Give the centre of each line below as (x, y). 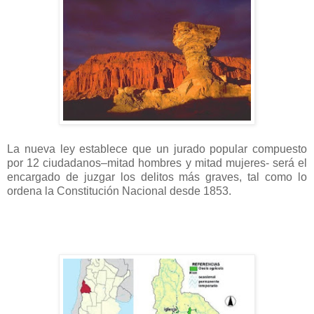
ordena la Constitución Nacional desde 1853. (119, 191)
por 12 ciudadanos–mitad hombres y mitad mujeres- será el (157, 163)
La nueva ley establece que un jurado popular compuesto (157, 149)
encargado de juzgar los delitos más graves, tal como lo (157, 177)
